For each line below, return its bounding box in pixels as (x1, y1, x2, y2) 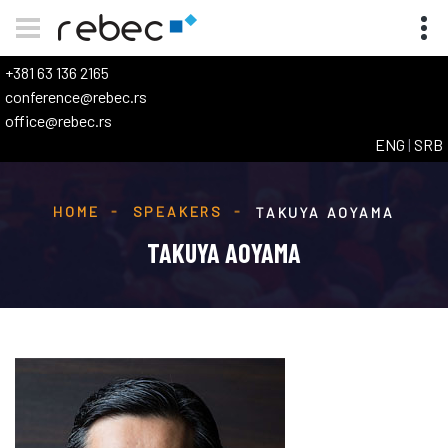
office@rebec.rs (5, 111, 112, 130)
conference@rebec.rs (5, 87, 147, 106)
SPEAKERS (132, 203, 224, 221)
